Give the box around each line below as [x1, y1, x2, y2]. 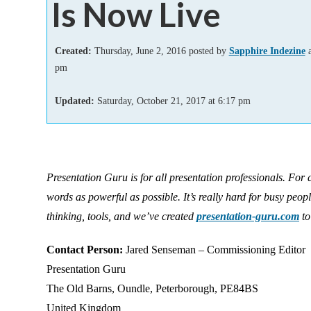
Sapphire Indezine [228, 44, 305, 56]
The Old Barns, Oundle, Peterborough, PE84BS [47, 283, 258, 294]
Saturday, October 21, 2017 [96, 94, 205, 106]
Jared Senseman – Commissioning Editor [123, 244, 305, 255]
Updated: [54, 94, 97, 106]
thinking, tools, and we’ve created [47, 210, 196, 222]
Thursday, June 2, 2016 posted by [91, 44, 229, 56]
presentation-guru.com [196, 210, 299, 222]
